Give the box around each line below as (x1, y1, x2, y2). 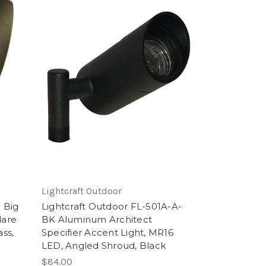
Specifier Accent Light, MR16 (41, 227, 173, 239)
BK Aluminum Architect (41, 214, 153, 226)
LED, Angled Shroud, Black (41, 240, 166, 252)
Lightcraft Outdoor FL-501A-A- (41, 201, 182, 213)
